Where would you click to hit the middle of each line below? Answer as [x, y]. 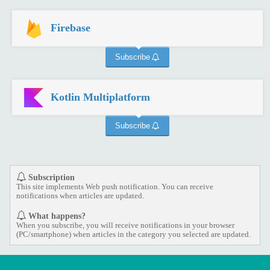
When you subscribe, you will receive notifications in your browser [125, 225]
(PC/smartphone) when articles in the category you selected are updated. [133, 234]
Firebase [71, 28]
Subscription [52, 177]
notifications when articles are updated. [80, 196]
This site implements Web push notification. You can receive [115, 187]
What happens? [57, 215]
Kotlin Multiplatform [101, 97]
